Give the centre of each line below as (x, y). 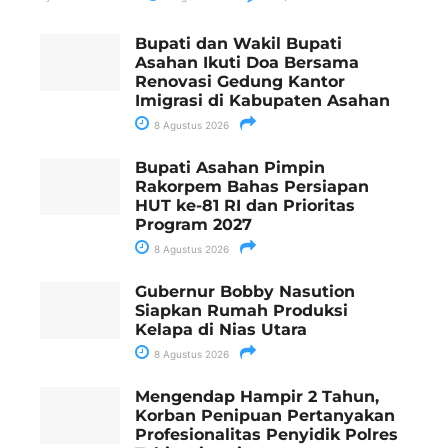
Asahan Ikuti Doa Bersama (247, 62)
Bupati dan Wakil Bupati (238, 43)
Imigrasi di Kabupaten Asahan (262, 100)
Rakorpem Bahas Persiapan (252, 186)
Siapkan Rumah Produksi (241, 310)
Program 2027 (193, 224)
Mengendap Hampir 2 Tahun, (257, 396)
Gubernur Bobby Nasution (245, 291)
